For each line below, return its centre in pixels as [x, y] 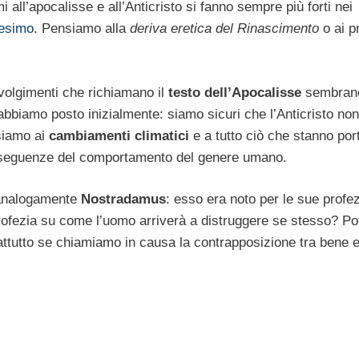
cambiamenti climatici [119, 135]
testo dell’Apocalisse [235, 92]
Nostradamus [123, 200]
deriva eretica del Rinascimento [222, 29]
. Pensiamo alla [80, 29]
